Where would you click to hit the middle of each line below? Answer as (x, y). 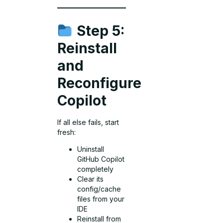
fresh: (67, 132)
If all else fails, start (88, 122)
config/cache (99, 189)
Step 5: (99, 31)
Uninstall (91, 149)
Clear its (91, 179)
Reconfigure (100, 83)
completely (96, 169)
